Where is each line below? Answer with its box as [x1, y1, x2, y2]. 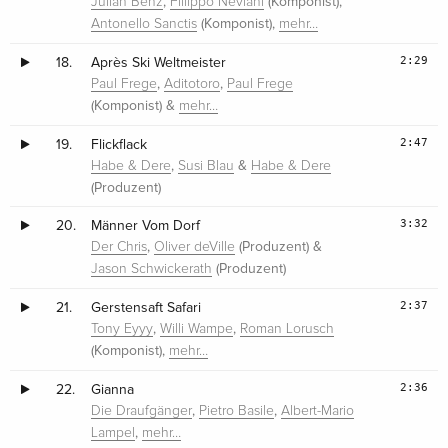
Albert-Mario [281, 404, 355, 419]
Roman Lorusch [240, 322, 335, 337]
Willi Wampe [160, 322, 234, 337]
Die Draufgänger [91, 404, 193, 419]
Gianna [91, 381, 135, 399]
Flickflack [91, 136, 148, 154]
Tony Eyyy [91, 322, 154, 337]
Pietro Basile [199, 404, 275, 419]
